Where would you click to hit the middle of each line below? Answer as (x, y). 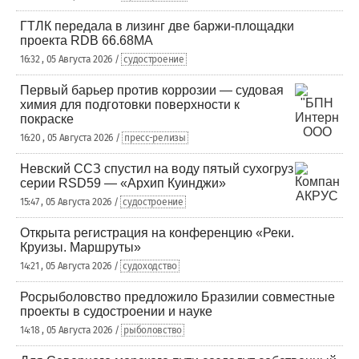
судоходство (150, 266)
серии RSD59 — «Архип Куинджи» (123, 183)
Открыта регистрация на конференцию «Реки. (157, 233)
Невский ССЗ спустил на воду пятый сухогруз (157, 169)
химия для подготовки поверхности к (130, 105)
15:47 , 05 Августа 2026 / (71, 202)
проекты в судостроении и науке (116, 311)
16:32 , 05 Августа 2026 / (71, 59)
